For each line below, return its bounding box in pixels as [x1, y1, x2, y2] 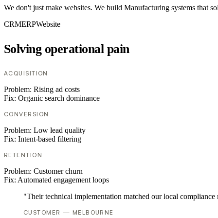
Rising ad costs [34, 85, 80, 94]
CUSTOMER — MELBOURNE [23, 209, 114, 217]
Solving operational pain [4, 42, 129, 56]
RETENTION [4, 151, 42, 159]
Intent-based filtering [18, 135, 81, 144]
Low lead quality [34, 126, 86, 135]
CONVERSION [4, 110, 49, 118]
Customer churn [34, 167, 83, 176]
